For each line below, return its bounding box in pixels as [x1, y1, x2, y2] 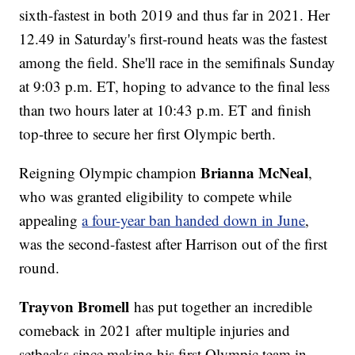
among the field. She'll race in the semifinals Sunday [19, 52, 336, 73]
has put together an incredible [129, 296, 313, 317]
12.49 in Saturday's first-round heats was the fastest [19, 29, 328, 49]
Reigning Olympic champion [19, 162, 201, 183]
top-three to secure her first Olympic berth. [19, 124, 277, 144]
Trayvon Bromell [19, 296, 130, 318]
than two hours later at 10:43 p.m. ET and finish [19, 100, 312, 120]
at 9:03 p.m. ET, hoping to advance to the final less [19, 76, 330, 97]
